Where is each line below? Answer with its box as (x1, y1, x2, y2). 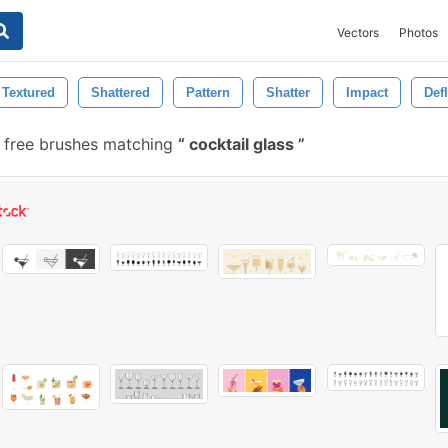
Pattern (186, 85, 230, 100)
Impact (346, 85, 388, 100)
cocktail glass (185, 134, 298, 154)
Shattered (91, 85, 150, 100)
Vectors (337, 25, 379, 40)
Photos (399, 25, 438, 40)
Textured (2, 85, 55, 100)
